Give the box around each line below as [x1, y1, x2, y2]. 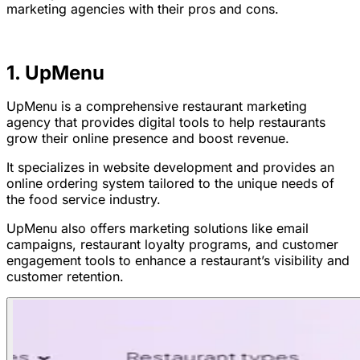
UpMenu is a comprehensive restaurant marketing [6, 98, 307, 114]
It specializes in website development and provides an [6, 159, 334, 175]
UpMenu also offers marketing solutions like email [6, 220, 309, 236]
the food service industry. [6, 191, 161, 207]
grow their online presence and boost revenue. [6, 130, 289, 146]
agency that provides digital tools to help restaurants [6, 114, 325, 130]
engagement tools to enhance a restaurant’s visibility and [6, 252, 350, 268]
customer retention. [6, 268, 124, 284]
